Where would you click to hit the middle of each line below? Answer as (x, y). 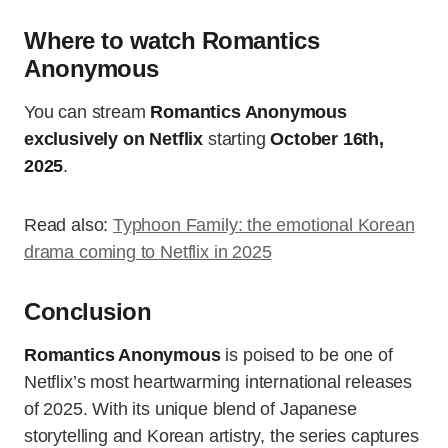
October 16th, (327, 139)
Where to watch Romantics (172, 41)
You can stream (87, 112)
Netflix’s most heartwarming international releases (218, 382)
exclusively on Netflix (114, 139)
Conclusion (88, 312)
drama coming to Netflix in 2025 (148, 252)
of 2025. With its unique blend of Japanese (190, 409)
